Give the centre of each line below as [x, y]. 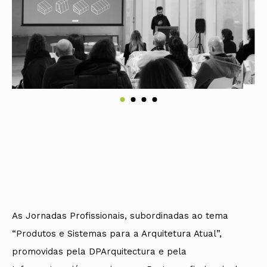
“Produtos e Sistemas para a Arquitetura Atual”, [117, 233]
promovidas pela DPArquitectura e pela [99, 251]
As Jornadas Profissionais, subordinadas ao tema [120, 215]
